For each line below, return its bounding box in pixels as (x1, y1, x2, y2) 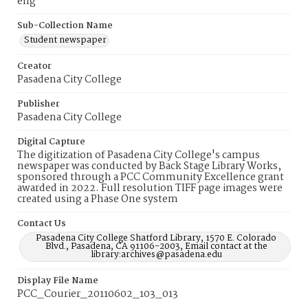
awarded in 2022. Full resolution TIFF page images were (17, 180, 283, 197)
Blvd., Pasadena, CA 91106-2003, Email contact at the (45, 239, 267, 254)
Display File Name (17, 274, 98, 288)
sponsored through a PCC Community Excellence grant (17, 169, 284, 186)
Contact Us (17, 217, 66, 231)
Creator (17, 59, 52, 74)
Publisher (17, 97, 60, 111)
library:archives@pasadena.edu (90, 247, 222, 262)
